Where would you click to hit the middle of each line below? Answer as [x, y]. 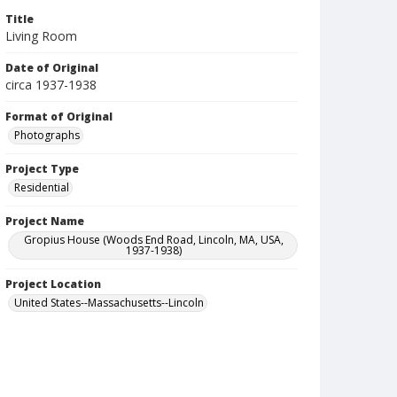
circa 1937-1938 [51, 85]
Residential [42, 187]
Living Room [41, 36]
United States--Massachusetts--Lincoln [109, 303]
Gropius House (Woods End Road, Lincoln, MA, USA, [154, 240]
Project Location [53, 284]
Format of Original [59, 117]
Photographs [47, 135]
